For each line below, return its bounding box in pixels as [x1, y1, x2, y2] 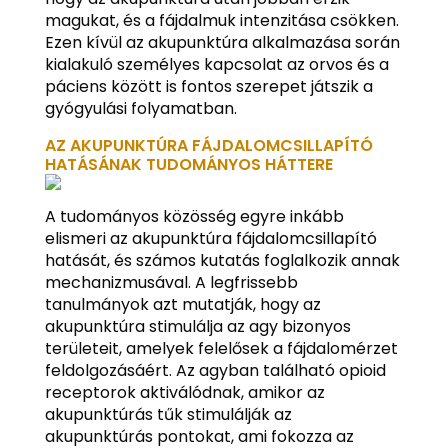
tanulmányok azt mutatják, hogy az [44, 293, 321, 316]
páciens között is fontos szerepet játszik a [44, 75, 373, 98]
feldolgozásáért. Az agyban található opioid [44, 359, 386, 382]
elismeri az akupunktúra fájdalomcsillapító [44, 227, 377, 250]
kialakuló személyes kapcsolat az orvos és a [44, 53, 389, 76]
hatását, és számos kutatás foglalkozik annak [44, 249, 400, 272]
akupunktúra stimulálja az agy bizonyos [44, 315, 351, 338]
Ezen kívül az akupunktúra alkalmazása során [44, 31, 400, 54]
